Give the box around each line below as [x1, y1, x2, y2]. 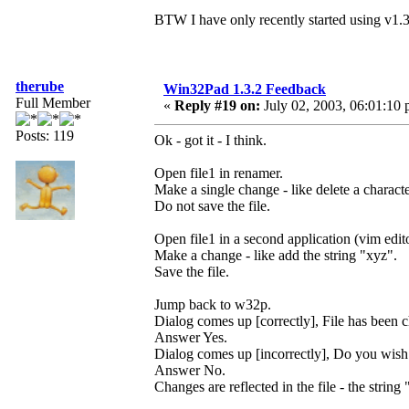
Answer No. [154, 362, 225, 379]
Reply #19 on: [174, 98, 260, 114]
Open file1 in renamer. [154, 165, 283, 182]
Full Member [16, 95, 90, 111]
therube [16, 79, 64, 95]
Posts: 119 [16, 128, 74, 144]
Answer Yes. [154, 330, 227, 346]
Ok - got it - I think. [154, 132, 267, 149]
